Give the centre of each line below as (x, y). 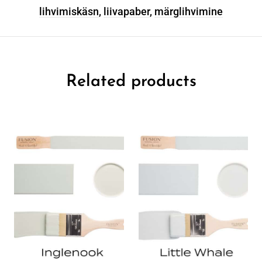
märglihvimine (189, 12)
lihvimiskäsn (69, 12)
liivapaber (127, 12)
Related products (131, 82)
